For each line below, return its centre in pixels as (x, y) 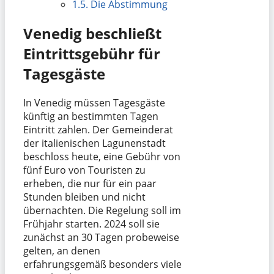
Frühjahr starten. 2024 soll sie (91, 224)
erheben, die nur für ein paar (90, 183)
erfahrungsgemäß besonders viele (102, 264)
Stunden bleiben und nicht (84, 197)
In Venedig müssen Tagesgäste (94, 102)
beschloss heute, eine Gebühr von (102, 156)
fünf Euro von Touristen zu (84, 170)
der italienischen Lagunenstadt (94, 143)
